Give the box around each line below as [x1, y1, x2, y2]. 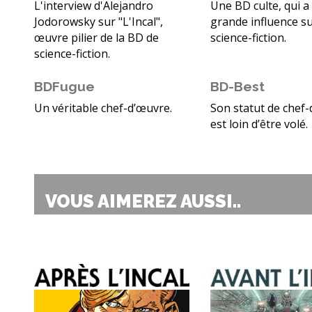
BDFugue [34, 79, 95, 95]
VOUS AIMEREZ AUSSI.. [45, 191, 241, 212]
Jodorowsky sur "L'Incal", [34, 14, 163, 30]
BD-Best [210, 79, 265, 95]
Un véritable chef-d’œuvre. [34, 100, 172, 116]
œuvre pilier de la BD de [34, 30, 159, 46]
